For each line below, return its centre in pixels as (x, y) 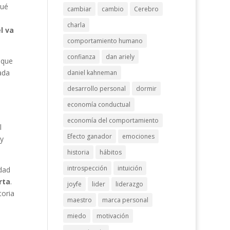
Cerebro (147, 9)
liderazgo (130, 184)
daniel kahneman (92, 73)
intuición (130, 168)
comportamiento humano (105, 41)
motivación (113, 216)
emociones (139, 136)
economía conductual (99, 104)
